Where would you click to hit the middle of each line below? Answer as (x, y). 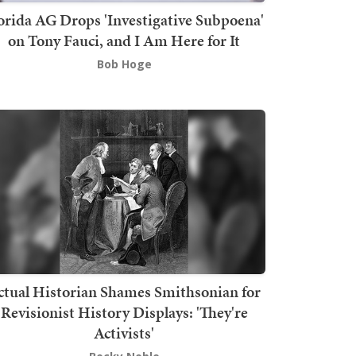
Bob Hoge (124, 64)
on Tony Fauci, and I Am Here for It (124, 41)
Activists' (124, 333)
